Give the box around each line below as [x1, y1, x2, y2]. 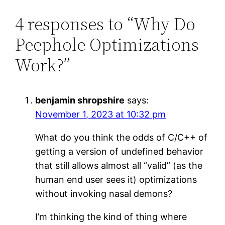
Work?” [15, 52, 71, 77]
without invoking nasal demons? [35, 188, 173, 199]
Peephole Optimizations [15, 32, 199, 57]
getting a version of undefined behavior [35, 146, 204, 157]
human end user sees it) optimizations [35, 174, 197, 185]
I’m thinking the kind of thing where [35, 211, 187, 222]
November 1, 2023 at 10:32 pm [35, 108, 166, 120]
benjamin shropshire [35, 94, 125, 105]
